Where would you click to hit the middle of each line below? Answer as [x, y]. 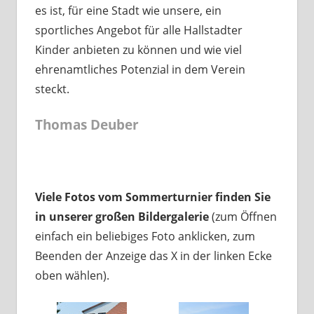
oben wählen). [72, 276]
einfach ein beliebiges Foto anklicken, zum [145, 237]
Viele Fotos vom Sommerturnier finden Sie [152, 197]
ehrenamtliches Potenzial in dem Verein [140, 70]
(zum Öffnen [243, 217]
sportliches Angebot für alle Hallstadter [138, 30]
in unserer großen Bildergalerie [122, 217]
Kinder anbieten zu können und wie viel [138, 50]
